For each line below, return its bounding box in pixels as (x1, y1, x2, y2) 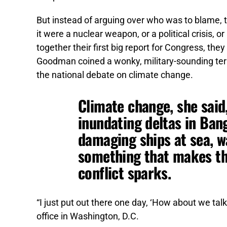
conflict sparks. (78, 161, 171, 184)
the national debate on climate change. (36, 70, 193, 81)
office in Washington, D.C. (36, 211, 139, 222)
